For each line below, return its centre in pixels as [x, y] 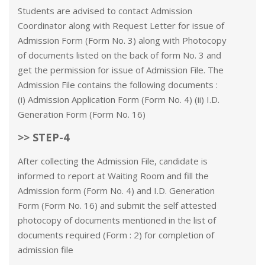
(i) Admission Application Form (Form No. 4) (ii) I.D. [119, 99]
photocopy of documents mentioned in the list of [117, 220]
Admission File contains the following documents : [118, 85]
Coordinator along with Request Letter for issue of [121, 25]
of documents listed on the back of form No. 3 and [119, 55]
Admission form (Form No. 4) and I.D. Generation [116, 190]
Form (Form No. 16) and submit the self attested [117, 205]
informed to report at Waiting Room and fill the [113, 176]
